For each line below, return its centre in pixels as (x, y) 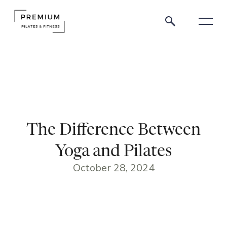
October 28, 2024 (113, 168)
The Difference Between (113, 130)
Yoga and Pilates (113, 152)
